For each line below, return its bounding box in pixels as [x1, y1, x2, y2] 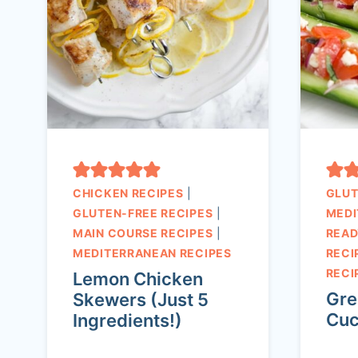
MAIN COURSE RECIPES [73, 226, 213, 241]
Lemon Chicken [73, 268, 203, 290]
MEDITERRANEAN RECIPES [73, 246, 232, 261]
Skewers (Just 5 [73, 289, 209, 311]
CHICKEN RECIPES [73, 186, 184, 201]
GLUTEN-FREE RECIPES [73, 206, 213, 221]
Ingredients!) [73, 310, 182, 332]
